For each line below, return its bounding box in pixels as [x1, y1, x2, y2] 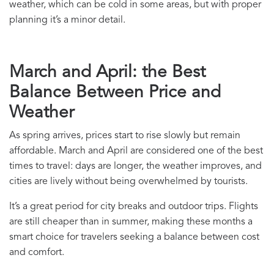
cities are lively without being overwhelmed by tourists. [9, 177, 248, 187]
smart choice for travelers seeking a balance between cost [9, 232, 259, 243]
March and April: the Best [9, 64, 206, 82]
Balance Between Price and [9, 84, 221, 102]
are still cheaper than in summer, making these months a [9, 217, 253, 228]
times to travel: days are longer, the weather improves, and [9, 161, 262, 172]
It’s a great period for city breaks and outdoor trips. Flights [9, 202, 258, 212]
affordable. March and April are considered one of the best [9, 146, 263, 157]
